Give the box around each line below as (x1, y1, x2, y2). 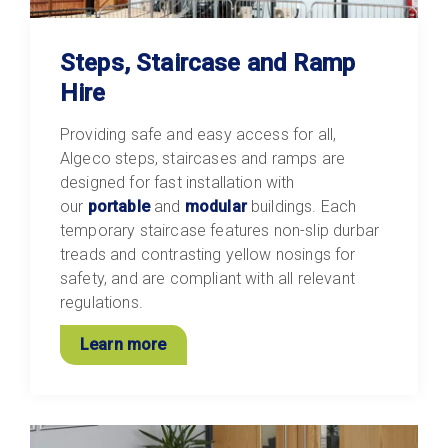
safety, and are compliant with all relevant (60, 268, 355, 288)
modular (184, 196, 247, 216)
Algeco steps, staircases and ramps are (60, 148, 346, 168)
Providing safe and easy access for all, (60, 124, 337, 144)
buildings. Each (246, 196, 357, 216)
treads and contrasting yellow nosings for (60, 244, 356, 264)
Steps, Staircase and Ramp (60, 48, 356, 77)
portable (87, 196, 150, 216)
